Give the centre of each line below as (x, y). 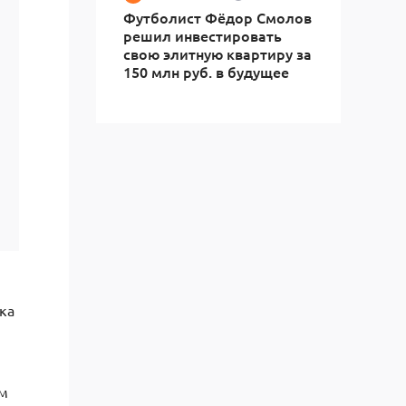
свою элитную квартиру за (217, 53)
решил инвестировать (203, 35)
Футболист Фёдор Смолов (217, 17)
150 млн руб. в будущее (206, 72)
